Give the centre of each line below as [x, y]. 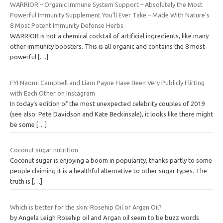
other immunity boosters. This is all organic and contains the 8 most [108, 47]
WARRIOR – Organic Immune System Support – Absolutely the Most [106, 5]
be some [23, 124]
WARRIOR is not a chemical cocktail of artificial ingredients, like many [109, 36]
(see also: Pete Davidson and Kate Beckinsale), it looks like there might [111, 114]
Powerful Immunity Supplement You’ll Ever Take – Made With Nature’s [110, 15]
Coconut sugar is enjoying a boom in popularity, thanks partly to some [111, 161]
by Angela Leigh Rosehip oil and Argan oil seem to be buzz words [105, 217]
